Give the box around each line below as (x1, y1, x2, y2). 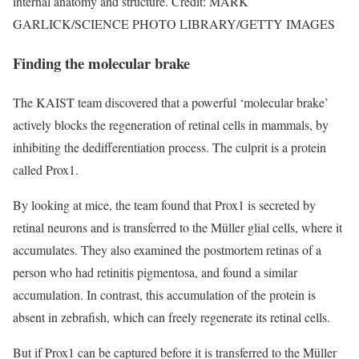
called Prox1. (13, 160, 79, 178)
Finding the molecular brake (13, 52, 190, 75)
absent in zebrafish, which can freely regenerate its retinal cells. (13, 308, 330, 325)
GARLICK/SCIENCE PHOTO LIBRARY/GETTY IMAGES (13, 15, 335, 33)
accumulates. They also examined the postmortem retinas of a (13, 240, 321, 258)
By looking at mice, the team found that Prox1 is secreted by (13, 196, 316, 213)
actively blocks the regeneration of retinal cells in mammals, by (13, 115, 329, 133)
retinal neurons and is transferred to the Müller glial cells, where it (13, 218, 342, 236)
